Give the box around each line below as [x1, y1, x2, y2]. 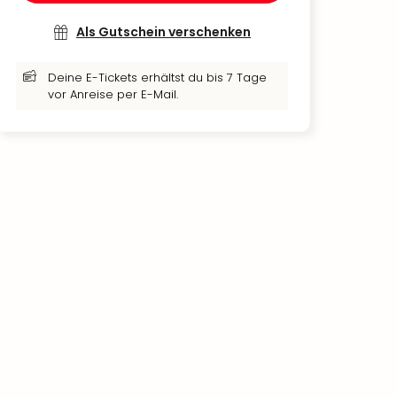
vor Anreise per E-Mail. [48, 86, 178, 103]
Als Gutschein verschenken [76, 23, 251, 41]
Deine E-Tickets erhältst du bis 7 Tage [48, 69, 267, 86]
